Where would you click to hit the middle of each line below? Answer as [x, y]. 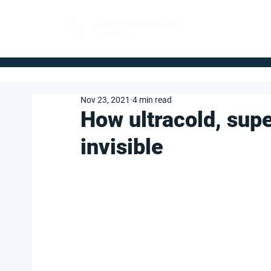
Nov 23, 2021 [105, 100]
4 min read [152, 100]
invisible [122, 147]
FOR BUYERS [227, 24]
